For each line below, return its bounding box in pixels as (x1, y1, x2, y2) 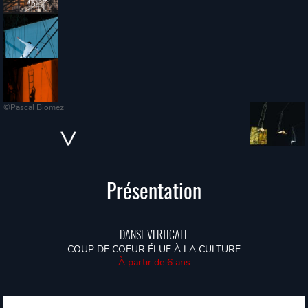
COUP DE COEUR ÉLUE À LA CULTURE (67, 243, 241, 256)
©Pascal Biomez (3, 102, 64, 113)
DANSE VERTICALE (120, 226, 188, 243)
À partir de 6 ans (118, 256, 190, 269)
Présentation (107, 175, 201, 206)
